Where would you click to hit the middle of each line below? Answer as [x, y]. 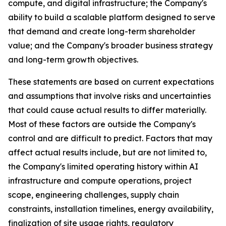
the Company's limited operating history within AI [103, 167]
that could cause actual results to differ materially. [107, 110]
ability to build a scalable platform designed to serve [112, 17]
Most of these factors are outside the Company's [102, 124]
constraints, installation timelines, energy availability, [111, 209]
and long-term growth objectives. [73, 60]
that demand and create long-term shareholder [102, 32]
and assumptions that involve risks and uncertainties [109, 96]
